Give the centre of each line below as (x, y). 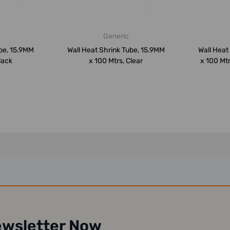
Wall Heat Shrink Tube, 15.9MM (116, 50)
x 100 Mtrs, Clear (116, 61)
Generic (116, 36)
